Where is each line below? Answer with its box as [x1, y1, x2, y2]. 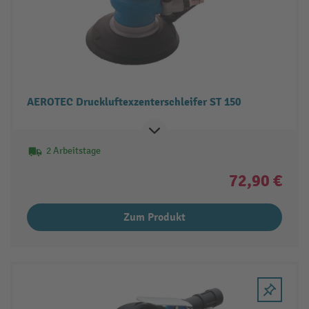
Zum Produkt [123, 210, 186, 224]
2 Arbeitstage [46, 144, 101, 157]
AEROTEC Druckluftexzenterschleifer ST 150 [26, 94, 241, 109]
